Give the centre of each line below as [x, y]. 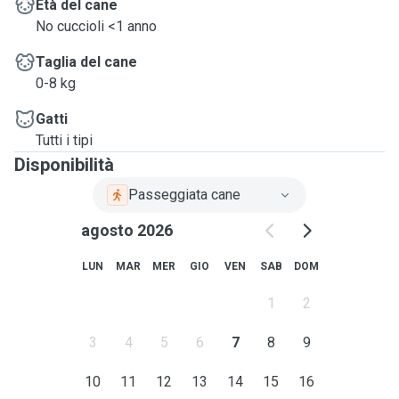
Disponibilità [64, 165]
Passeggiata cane [184, 195]
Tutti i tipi [64, 140]
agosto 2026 [126, 230]
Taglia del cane [86, 62]
